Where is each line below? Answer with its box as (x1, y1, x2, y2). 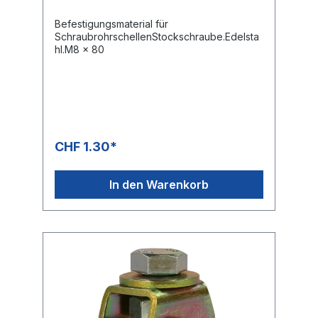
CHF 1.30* (55, 138, 117, 154)
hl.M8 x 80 (55, 43, 104, 55)
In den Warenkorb (109, 177, 209, 192)
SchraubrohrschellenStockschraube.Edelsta (55, 30, 259, 43)
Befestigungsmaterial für (55, 17, 168, 30)
